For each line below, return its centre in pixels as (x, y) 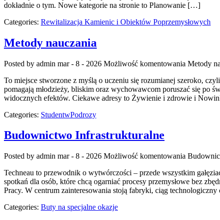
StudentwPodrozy (69, 114)
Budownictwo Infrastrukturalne (84, 135)
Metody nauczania (50, 42)
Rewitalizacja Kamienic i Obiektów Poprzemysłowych (126, 22)
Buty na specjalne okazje (79, 207)
